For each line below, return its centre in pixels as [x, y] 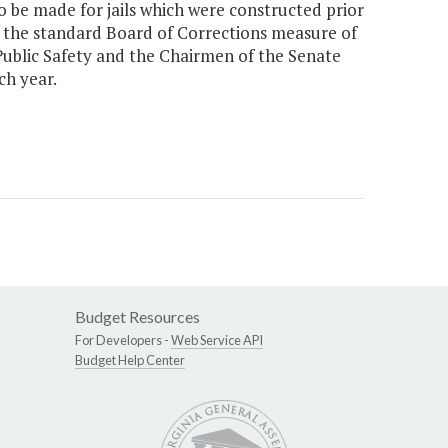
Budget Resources [137, 317]
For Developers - [123, 340]
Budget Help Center [130, 360]
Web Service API [217, 340]
